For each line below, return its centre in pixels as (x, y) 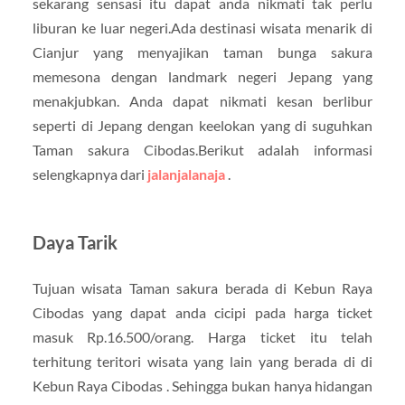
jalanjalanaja (186, 174)
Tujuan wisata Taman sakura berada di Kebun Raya (202, 287)
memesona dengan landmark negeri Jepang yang (202, 76)
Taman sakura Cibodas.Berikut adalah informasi (202, 149)
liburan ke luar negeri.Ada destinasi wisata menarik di (202, 27)
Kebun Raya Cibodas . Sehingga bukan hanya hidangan (202, 385)
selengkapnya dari (89, 174)
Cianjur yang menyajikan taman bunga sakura (202, 52)
